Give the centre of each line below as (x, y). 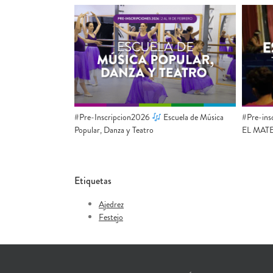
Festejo (111, 217)
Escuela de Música (192, 117)
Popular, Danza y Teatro (114, 130)
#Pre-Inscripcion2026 (113, 117)
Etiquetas (93, 181)
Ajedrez (111, 204)
